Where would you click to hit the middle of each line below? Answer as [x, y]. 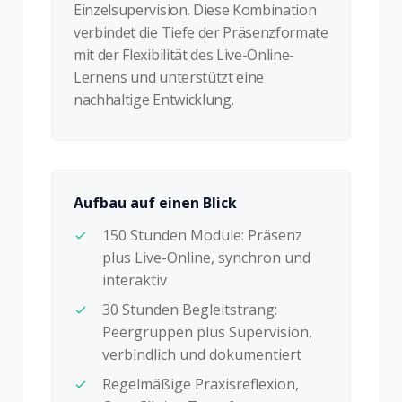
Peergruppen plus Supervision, [207, 332]
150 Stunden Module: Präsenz [202, 235]
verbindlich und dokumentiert [202, 354]
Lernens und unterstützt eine [169, 77]
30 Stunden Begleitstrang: [190, 309]
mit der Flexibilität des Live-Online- [184, 54]
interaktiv [135, 280]
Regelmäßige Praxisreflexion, [201, 384]
